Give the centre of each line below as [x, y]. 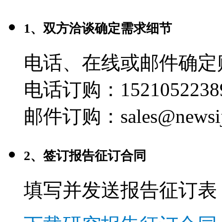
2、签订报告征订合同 [85, 156]
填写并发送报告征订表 [120, 190]
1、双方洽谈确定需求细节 [98, 29]
